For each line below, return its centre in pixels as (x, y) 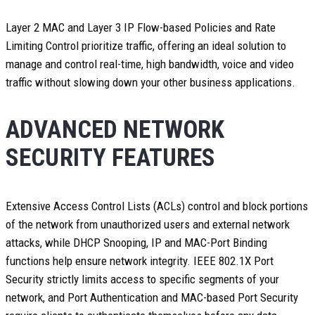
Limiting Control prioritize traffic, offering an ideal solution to (146, 46)
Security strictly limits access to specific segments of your (142, 279)
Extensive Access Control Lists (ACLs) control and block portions (157, 206)
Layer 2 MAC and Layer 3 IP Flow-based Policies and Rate (141, 27)
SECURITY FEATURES (111, 158)
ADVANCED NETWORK (115, 130)
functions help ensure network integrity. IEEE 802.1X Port (140, 261)
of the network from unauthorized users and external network (148, 224)
